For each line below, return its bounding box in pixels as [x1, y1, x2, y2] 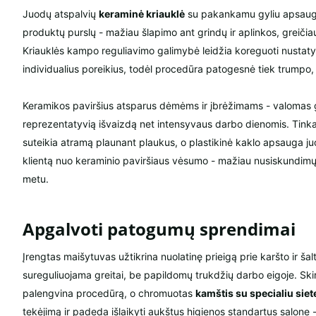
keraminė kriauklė [99, 8, 185, 20]
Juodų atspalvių [23, 8, 99, 20]
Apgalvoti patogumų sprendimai [23, 217, 296, 241]
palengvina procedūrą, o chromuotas [23, 287, 195, 300]
